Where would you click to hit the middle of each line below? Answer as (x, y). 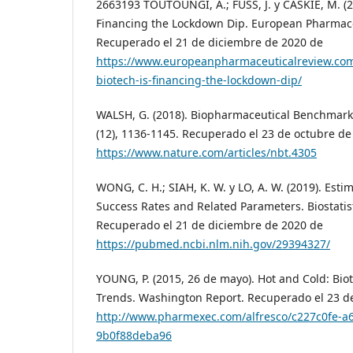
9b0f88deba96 (134, 336)
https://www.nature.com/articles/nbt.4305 (206, 153)
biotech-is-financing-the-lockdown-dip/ (199, 80)
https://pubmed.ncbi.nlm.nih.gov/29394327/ (213, 244)
